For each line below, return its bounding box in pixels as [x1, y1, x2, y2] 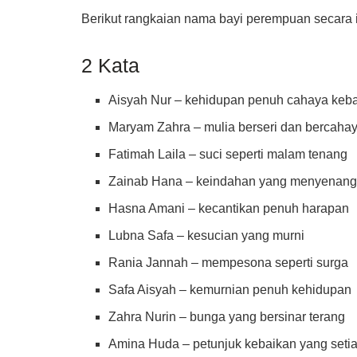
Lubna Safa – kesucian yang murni [108, 228, 305, 242]
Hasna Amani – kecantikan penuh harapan [108, 201, 350, 215]
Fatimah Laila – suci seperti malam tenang [108, 147, 348, 161]
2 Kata [81, 54, 139, 77]
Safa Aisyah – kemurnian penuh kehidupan [108, 282, 352, 296]
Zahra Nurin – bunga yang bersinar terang [108, 309, 346, 324]
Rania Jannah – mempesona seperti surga [108, 255, 349, 269]
